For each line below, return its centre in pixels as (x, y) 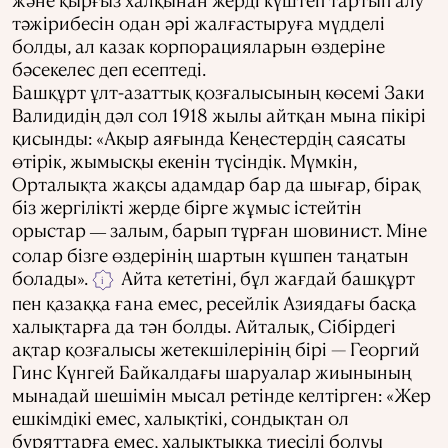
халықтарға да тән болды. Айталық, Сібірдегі (204, 326)
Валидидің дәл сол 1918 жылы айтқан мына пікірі (219, 114)
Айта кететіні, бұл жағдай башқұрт (266, 277)
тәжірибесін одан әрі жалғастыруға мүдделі (198, 22)
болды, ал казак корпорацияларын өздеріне (198, 45)
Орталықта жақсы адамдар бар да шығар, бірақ (216, 183)
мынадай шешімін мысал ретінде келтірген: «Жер (221, 395)
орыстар (51, 229)
